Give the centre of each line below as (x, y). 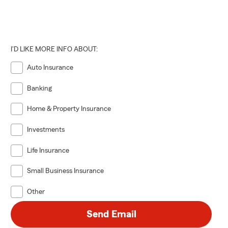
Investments (46, 130)
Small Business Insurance (66, 171)
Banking (40, 88)
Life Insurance (48, 150)
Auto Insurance (50, 67)
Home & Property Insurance (69, 109)
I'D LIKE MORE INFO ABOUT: (54, 49)
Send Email (111, 214)
